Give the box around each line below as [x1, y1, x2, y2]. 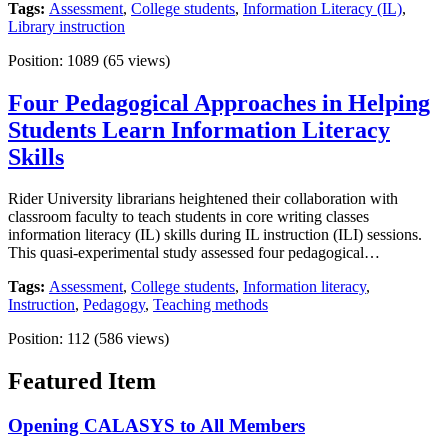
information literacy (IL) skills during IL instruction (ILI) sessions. [8, 226, 422, 244]
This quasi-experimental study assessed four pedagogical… [8, 244, 380, 262]
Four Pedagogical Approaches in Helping [8, 89, 430, 116]
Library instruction [8, 17, 125, 35]
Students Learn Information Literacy [8, 116, 390, 143]
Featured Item [8, 368, 156, 395]
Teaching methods [153, 296, 268, 314]
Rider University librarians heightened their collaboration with [8, 190, 398, 208]
